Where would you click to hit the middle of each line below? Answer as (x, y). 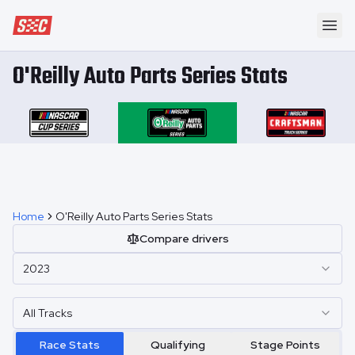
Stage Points (285, 345)
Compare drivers (184, 239)
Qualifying (177, 345)
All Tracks (48, 313)
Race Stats (70, 345)
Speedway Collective (69, 23)
